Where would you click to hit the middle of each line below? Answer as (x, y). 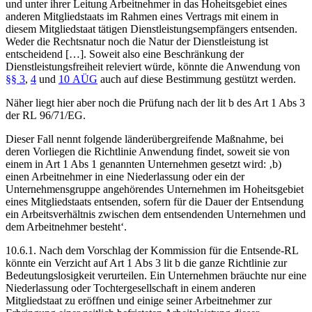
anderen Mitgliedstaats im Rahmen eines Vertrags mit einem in (142, 16)
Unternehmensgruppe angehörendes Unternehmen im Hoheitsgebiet (155, 189)
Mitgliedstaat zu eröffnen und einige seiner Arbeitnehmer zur (139, 300)
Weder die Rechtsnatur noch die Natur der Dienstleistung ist (137, 41)
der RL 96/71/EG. (46, 115)
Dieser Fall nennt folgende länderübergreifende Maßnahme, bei (145, 139)
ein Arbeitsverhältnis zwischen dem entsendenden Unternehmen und (156, 214)
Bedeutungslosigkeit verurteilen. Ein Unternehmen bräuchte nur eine (156, 275)
